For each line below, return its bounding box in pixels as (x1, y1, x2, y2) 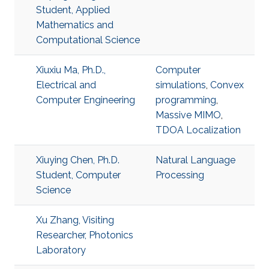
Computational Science (36, 34, 140, 46)
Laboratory (36, 244, 86, 256)
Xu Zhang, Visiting (36, 214, 114, 226)
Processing (156, 169, 204, 181)
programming (156, 94, 216, 106)
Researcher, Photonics (36, 229, 133, 241)
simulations (156, 79, 206, 91)
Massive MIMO (156, 109, 221, 121)
